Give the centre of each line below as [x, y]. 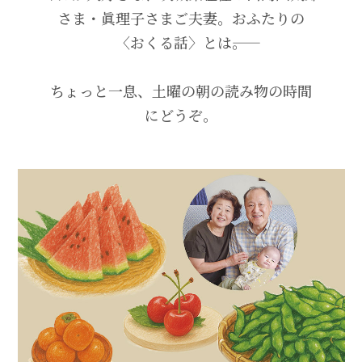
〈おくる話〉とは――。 [181, 42]
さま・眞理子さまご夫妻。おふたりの [181, 17]
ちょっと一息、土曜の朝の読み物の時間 [181, 90]
